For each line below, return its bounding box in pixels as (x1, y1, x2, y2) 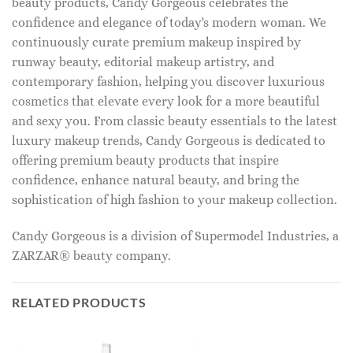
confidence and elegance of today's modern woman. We (12, 15, 326, 31)
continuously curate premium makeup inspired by (12, 35, 301, 50)
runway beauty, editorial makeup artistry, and (12, 54, 274, 70)
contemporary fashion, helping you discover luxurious (12, 74, 325, 90)
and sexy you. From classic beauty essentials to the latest (12, 113, 337, 129)
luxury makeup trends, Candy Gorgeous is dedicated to (12, 133, 325, 149)
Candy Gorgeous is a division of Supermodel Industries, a (12, 228, 339, 243)
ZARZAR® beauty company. (12, 247, 171, 263)
